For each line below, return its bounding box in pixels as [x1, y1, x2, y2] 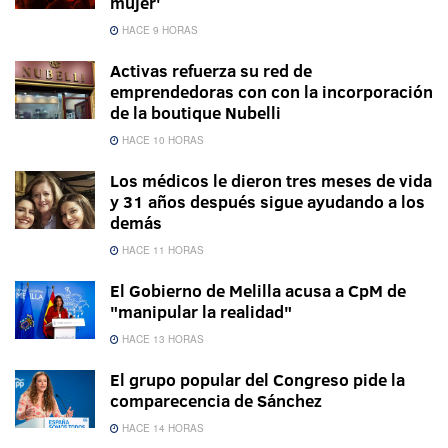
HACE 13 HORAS [119, 332, 204, 347]
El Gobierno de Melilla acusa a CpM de [110, 279, 406, 303]
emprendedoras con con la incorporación [110, 80, 433, 104]
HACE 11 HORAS [119, 243, 204, 258]
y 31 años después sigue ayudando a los [110, 190, 425, 214]
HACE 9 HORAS [119, 23, 198, 38]
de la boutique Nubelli [110, 101, 281, 125]
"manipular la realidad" [110, 300, 292, 324]
